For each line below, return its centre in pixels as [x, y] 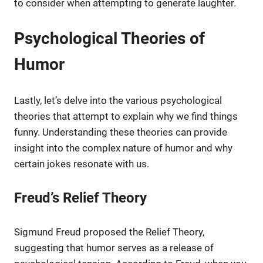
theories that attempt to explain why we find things [126, 116]
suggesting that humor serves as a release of [114, 247]
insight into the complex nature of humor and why [123, 148]
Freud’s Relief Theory [80, 198]
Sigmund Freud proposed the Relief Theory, [109, 232]
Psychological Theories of [109, 39]
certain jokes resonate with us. [82, 163]
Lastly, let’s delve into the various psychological [118, 100]
